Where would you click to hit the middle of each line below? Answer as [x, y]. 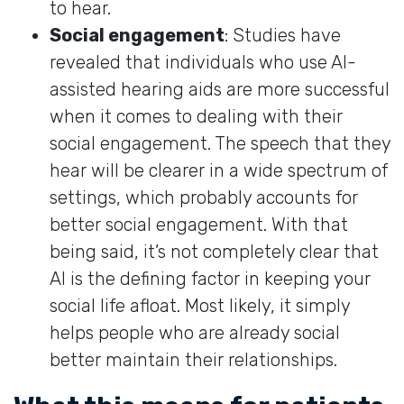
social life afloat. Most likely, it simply [200, 305]
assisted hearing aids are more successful [220, 89]
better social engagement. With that [199, 224]
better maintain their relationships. [193, 359]
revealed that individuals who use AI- [203, 62]
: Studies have [283, 35]
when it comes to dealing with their [196, 116]
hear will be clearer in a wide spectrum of [219, 170]
